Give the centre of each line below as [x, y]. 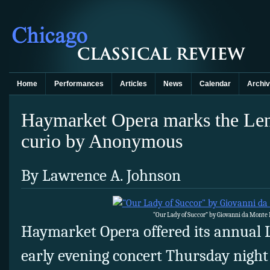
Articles [133, 84]
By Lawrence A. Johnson [101, 176]
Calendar [215, 84]
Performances [79, 84]
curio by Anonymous [102, 141]
